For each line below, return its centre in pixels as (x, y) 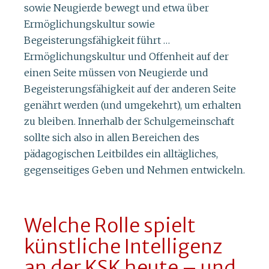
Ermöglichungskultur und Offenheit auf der (126, 56)
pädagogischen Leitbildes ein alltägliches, (121, 153)
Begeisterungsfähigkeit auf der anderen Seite (130, 89)
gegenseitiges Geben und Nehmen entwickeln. (134, 170)
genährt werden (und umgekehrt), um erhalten (133, 105)
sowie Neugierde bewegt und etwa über (116, 8)
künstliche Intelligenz (123, 246)
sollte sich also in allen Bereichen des (112, 137)
